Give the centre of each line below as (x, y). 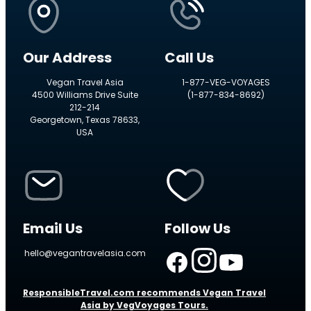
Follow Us (197, 229)
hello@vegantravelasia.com (85, 253)
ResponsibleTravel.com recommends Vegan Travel (144, 293)
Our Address (67, 58)
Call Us (189, 58)
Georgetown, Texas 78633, (85, 120)
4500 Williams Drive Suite (85, 95)
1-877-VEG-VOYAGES (226, 83)
